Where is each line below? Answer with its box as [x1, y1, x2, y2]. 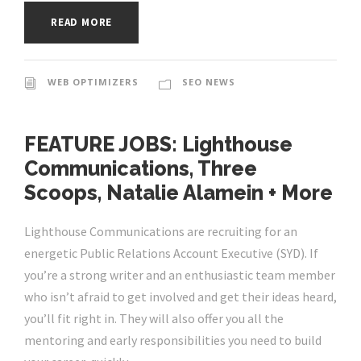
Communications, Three [24, 156, 257, 181]
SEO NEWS [182, 76, 235, 89]
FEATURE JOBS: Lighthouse [24, 132, 293, 157]
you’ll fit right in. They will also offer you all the [24, 310, 284, 327]
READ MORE [51, 15, 113, 30]
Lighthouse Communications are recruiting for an [24, 223, 297, 240]
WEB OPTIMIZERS [48, 76, 139, 89]
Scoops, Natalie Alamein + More [24, 180, 333, 205]
